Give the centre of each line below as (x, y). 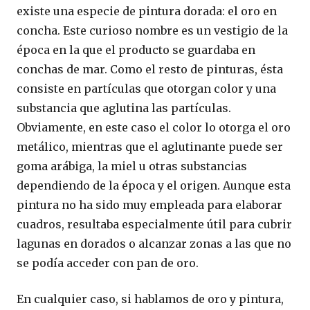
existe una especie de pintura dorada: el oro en (147, 11)
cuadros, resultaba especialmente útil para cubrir (154, 224)
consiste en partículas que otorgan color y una (146, 88)
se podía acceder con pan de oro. (108, 263)
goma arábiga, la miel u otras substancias (132, 166)
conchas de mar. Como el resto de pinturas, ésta (150, 69)
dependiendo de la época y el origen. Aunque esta (154, 185)
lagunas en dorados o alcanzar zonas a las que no (154, 243)
